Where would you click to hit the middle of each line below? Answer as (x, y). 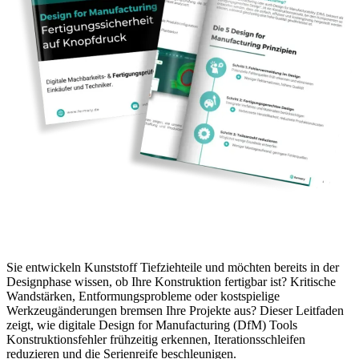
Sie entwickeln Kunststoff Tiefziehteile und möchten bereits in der (173, 268)
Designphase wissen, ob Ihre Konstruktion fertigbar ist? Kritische (171, 282)
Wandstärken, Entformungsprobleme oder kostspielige (143, 296)
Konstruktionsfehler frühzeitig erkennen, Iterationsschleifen (156, 340)
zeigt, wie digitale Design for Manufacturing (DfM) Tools (152, 325)
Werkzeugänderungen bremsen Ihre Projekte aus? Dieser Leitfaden (175, 311)
